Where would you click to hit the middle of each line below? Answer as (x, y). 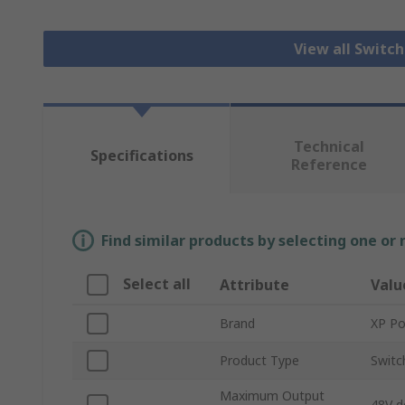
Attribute (254, 285)
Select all (157, 284)
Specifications (141, 156)
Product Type (259, 361)
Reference (329, 165)
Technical (329, 147)
